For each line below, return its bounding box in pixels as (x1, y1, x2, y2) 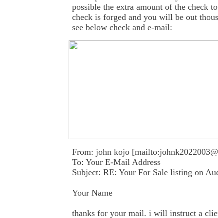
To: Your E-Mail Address (72, 157, 161, 167)
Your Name (72, 188, 112, 198)
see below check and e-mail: (72, 22, 172, 32)
